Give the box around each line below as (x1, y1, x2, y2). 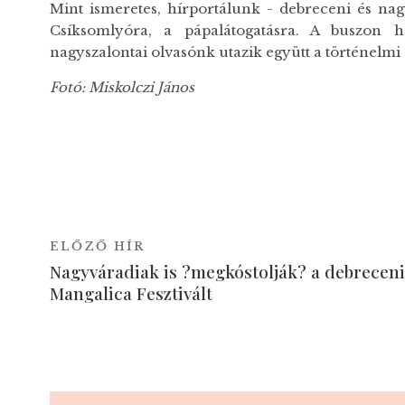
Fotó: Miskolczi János (49, 79, 194, 97)
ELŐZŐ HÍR (49, 239, 145, 253)
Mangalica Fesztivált (49, 280, 212, 305)
